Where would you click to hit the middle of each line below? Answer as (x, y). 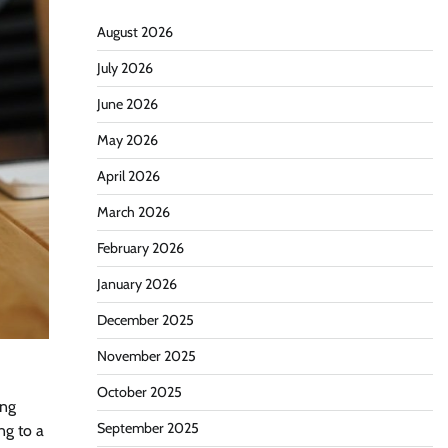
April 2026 (128, 176)
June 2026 (127, 104)
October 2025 (139, 392)
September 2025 (147, 428)
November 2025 (146, 356)
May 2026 (127, 140)
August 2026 (134, 32)
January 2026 (136, 284)
